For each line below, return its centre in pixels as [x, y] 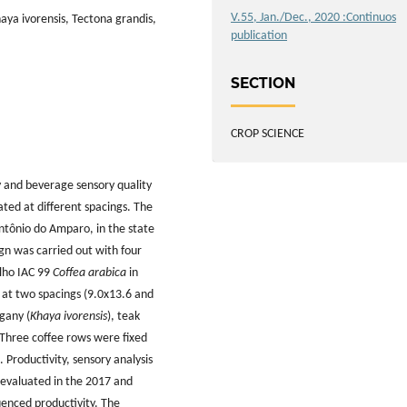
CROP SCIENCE [268, 134]
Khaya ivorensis [69, 317]
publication [259, 35]
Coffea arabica [89, 273]
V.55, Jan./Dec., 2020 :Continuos [314, 17]
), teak [124, 317]
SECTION [263, 84]
